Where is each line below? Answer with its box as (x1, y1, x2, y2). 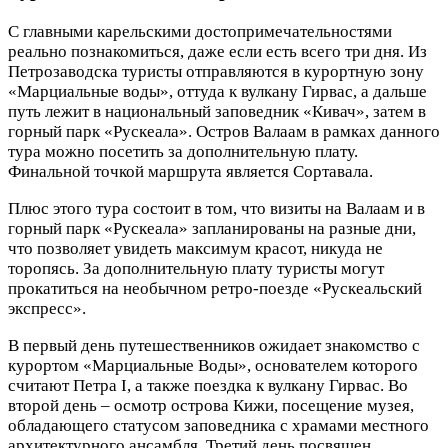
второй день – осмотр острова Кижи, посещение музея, (8, 395, 414, 415)
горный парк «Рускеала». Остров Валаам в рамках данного (8, 121, 440, 141)
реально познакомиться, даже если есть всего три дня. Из (8, 41, 427, 61)
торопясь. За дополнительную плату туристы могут (8, 258, 384, 278)
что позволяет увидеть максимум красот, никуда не (8, 238, 383, 258)
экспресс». (8, 298, 86, 318)
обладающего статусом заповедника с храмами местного (8, 415, 429, 435)
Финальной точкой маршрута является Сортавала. (8, 161, 373, 181)
